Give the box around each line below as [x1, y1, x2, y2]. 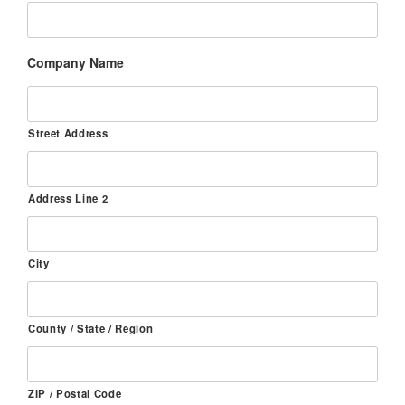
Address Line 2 [28, 190, 108, 205]
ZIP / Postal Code [28, 385, 122, 400]
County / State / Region [28, 320, 154, 335]
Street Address [28, 125, 108, 140]
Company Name [27, 52, 124, 71]
